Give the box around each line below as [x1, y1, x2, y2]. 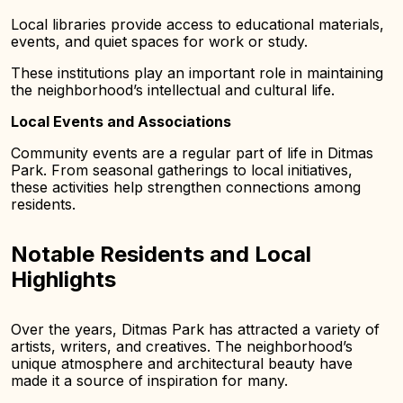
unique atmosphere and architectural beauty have [11, 354, 353, 372]
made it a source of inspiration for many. [11, 372, 288, 390]
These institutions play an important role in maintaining [11, 64, 383, 82]
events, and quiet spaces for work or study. [11, 32, 308, 50]
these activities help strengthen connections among [11, 178, 361, 196]
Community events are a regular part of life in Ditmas [11, 144, 373, 162]
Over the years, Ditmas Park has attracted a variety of [11, 320, 380, 338]
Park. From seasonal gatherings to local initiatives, [11, 161, 353, 179]
